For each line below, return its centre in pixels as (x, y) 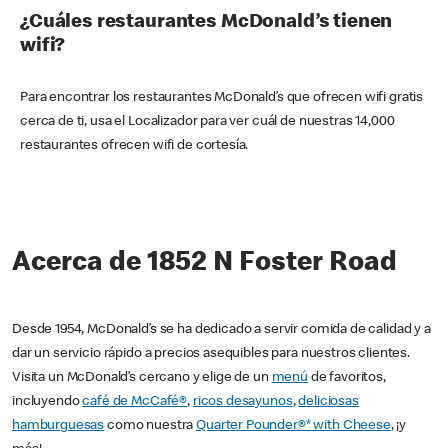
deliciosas (328, 402)
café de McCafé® (135, 402)
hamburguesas (58, 426)
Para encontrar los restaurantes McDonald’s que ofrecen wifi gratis (222, 98)
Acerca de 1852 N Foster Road (204, 264)
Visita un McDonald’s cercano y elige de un (142, 378)
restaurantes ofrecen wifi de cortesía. (134, 146)
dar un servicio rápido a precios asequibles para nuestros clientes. (211, 354)
